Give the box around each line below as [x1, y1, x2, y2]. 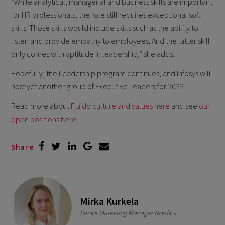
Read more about [11, 100, 71, 111]
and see [170, 100, 199, 111]
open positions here [11, 114, 77, 124]
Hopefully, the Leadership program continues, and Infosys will [11, 68, 211, 78]
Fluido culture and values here [71, 100, 170, 111]
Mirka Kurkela [80, 195, 139, 208]
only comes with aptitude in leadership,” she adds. [11, 49, 175, 59]
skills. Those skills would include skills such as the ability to [11, 23, 199, 33]
